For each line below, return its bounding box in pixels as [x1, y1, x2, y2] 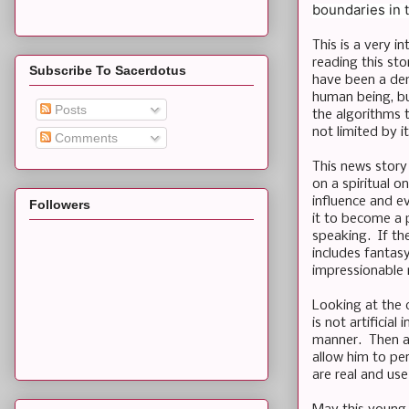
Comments [51, 131, 118, 146]
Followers [29, 196, 90, 212]
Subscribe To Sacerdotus [29, 63, 186, 79]
